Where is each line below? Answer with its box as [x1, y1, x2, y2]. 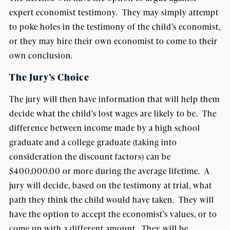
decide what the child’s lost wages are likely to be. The [9, 108, 217, 119]
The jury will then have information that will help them [9, 93, 220, 105]
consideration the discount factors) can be [9, 151, 171, 162]
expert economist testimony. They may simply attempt [9, 7, 219, 18]
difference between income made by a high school [9, 122, 200, 133]
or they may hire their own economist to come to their [9, 35, 218, 47]
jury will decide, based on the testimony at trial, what [9, 180, 212, 191]
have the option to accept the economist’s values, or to [9, 208, 217, 220]
